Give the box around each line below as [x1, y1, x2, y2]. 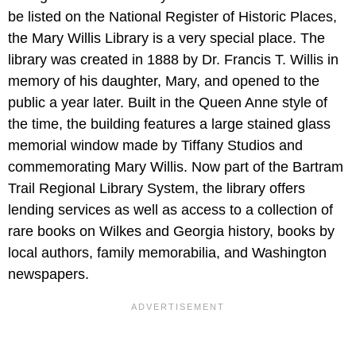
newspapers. [8, 266, 89, 283]
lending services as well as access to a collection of [8, 202, 333, 219]
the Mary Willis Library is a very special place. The [8, 30, 325, 47]
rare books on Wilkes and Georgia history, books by [8, 223, 335, 240]
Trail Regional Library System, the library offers [8, 180, 305, 197]
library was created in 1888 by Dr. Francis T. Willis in [8, 52, 339, 68]
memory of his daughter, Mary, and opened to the [8, 73, 319, 90]
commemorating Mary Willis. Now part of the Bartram [8, 159, 343, 176]
